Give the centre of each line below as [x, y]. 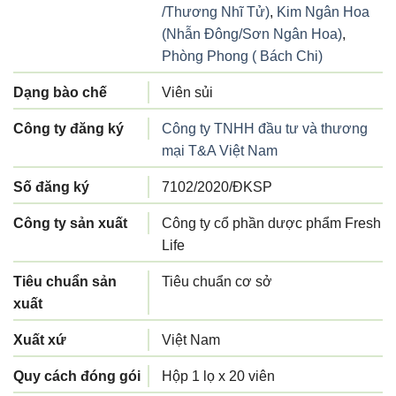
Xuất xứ [40, 339]
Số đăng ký [51, 187]
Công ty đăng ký [69, 128]
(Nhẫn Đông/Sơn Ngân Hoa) [252, 34]
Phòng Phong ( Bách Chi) [242, 56]
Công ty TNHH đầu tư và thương [265, 128]
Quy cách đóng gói [77, 376]
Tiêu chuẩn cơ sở [217, 281]
